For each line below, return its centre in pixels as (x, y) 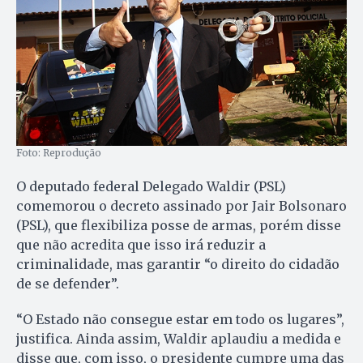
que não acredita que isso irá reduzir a (141, 245)
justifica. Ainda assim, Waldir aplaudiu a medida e (179, 339)
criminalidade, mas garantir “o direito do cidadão (178, 265)
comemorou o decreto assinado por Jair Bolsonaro (181, 206)
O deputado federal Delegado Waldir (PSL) (151, 187)
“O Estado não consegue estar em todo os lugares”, (180, 320)
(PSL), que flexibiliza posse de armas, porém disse (179, 226)
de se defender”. (68, 284)
